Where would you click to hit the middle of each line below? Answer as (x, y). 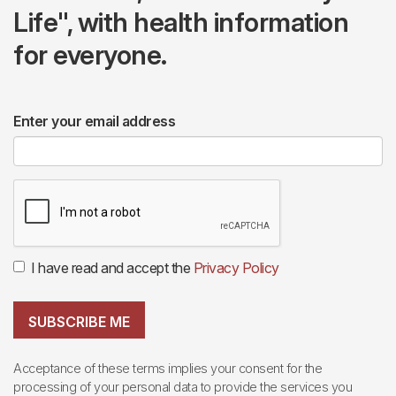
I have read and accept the (112, 268)
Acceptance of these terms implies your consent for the (168, 368)
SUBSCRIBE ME (79, 321)
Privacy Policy (236, 268)
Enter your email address (94, 122)
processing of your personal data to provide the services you (183, 386)
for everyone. (90, 55)
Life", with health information (181, 23)
